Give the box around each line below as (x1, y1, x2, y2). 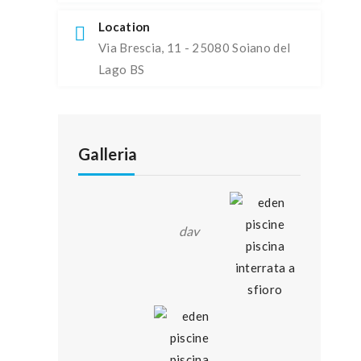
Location (98, 19, 151, 34)
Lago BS (98, 62, 145, 77)
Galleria (78, 144, 138, 164)
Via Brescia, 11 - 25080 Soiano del (98, 40, 291, 55)
